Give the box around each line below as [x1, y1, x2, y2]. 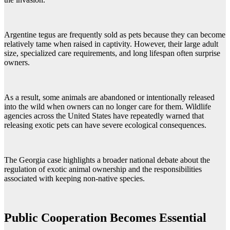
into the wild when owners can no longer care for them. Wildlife [4, 102, 211, 111]
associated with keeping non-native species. [4, 174, 145, 183]
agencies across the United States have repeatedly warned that [4, 111, 204, 120]
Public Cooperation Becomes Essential [4, 210, 206, 224]
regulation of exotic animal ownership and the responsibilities [4, 164, 202, 174]
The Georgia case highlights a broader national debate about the [4, 155, 210, 164]
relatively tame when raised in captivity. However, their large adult [4, 39, 218, 48]
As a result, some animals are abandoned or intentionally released [4, 92, 215, 102]
